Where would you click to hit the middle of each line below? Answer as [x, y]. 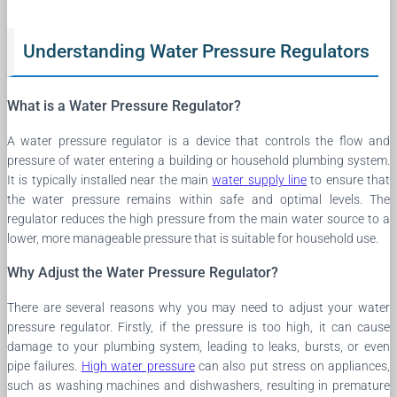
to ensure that [349, 180]
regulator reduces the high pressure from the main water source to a [198, 219]
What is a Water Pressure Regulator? [124, 106]
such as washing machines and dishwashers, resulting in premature [198, 386]
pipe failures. [44, 366]
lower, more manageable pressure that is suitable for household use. [193, 239]
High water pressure [138, 366]
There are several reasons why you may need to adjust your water [198, 308]
